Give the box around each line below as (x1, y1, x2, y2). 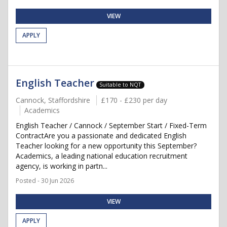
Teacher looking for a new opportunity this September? (16, 141, 197, 150)
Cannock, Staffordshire (16, 95, 90, 105)
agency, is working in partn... (16, 161, 107, 171)
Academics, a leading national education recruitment (16, 151, 187, 161)
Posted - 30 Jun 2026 (16, 176, 74, 185)
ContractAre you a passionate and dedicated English (16, 131, 186, 140)
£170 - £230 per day (101, 95, 167, 105)
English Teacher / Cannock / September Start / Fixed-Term (16, 121, 207, 130)
